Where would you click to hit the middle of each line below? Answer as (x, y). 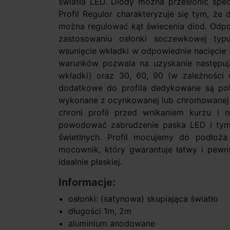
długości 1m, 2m (100, 211)
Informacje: (87, 183)
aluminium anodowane (112, 224)
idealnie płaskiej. (92, 162)
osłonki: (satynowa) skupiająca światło (143, 199)
